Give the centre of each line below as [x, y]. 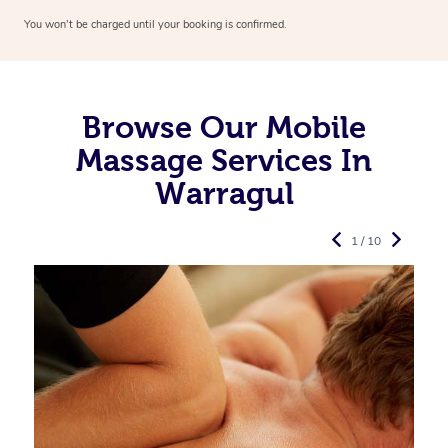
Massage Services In [224, 160]
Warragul [224, 193]
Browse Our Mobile [224, 127]
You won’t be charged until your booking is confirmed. [155, 25]
